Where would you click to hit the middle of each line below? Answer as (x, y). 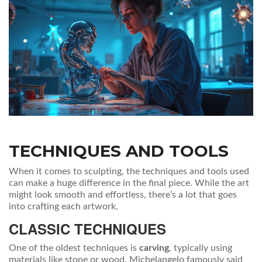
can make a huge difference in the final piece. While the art (129, 183)
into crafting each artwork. (63, 207)
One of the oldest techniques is (74, 248)
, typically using (201, 248)
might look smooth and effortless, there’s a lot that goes (123, 195)
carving (154, 248)
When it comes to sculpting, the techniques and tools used (129, 172)
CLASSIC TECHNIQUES (87, 229)
